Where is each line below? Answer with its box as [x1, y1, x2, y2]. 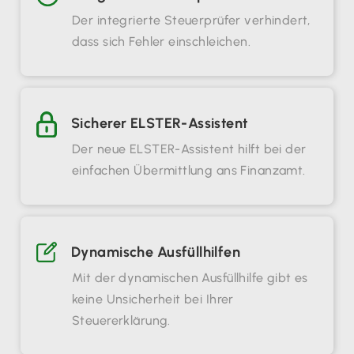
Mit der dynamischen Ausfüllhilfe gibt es [72, 270, 308, 286]
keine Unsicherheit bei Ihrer [72, 292, 234, 307]
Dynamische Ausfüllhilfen [71, 243, 241, 262]
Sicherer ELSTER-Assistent [71, 115, 248, 133]
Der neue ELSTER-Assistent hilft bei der [72, 141, 307, 157]
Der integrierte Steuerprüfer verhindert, [72, 13, 311, 28]
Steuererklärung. [72, 313, 171, 329]
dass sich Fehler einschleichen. [72, 34, 251, 50]
